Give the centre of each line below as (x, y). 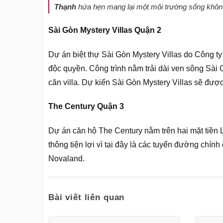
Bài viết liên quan (87, 198)
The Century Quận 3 (86, 107)
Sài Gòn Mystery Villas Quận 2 (105, 30)
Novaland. (66, 159)
